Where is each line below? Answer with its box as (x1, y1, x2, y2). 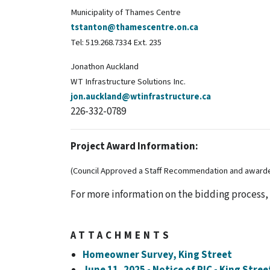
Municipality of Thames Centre (71, 5, 181, 19)
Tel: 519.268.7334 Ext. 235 (71, 36, 163, 49)
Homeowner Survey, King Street (83, 247, 232, 262)
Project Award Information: (71, 139, 198, 154)
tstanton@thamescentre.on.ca (71, 20, 198, 34)
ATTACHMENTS (71, 228, 172, 243)
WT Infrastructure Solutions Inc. (71, 75, 186, 88)
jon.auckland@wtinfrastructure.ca (71, 90, 211, 103)
